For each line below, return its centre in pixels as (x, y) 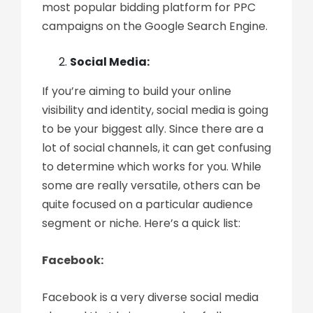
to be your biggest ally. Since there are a (153, 129)
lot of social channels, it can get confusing (156, 148)
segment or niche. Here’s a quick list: (141, 223)
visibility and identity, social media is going (155, 110)
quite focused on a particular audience (147, 204)
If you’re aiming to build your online (137, 91)
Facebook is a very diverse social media (150, 297)
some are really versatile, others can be (151, 185)
